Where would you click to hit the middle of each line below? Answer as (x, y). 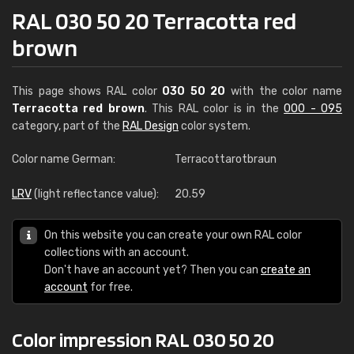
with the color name (284, 91)
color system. (215, 126)
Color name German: (64, 159)
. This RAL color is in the (214, 109)
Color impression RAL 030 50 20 (143, 339)
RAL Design (151, 126)
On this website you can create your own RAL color (173, 235)
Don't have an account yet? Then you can (153, 270)
